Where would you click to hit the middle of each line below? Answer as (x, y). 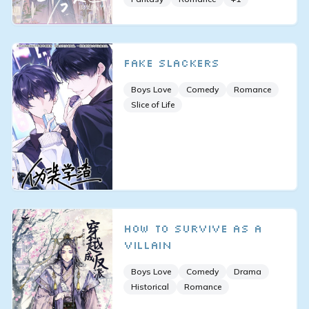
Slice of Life (153, 105)
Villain (148, 245)
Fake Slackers (171, 63)
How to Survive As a (193, 228)
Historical (150, 286)
